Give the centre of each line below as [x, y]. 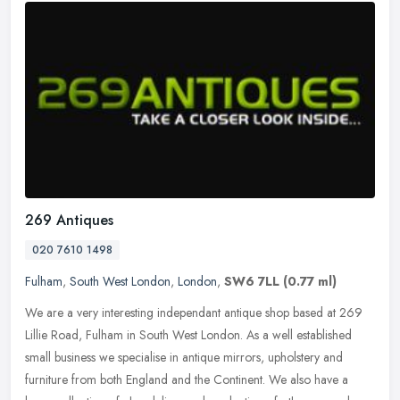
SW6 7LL [252, 282]
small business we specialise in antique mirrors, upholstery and [184, 358]
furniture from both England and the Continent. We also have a [187, 380]
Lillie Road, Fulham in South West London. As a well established [188, 335]
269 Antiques [69, 221]
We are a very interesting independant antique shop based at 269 [194, 313]
